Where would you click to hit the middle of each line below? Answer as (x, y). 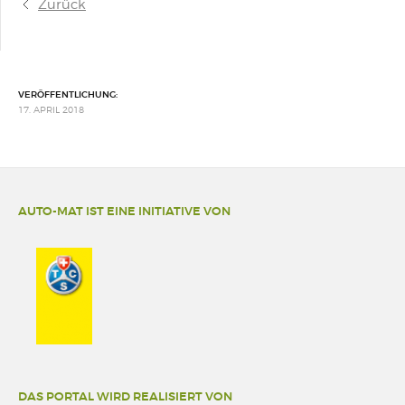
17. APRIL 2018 (51, 109)
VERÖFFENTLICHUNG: (68, 94)
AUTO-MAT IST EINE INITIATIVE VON (124, 211)
